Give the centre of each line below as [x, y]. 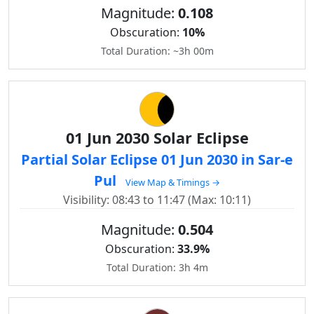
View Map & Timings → [173, 182]
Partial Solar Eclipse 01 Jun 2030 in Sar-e [157, 159]
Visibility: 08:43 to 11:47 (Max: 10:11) [157, 200]
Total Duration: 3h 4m [157, 267]
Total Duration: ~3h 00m [157, 51]
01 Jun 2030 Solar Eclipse [157, 138]
